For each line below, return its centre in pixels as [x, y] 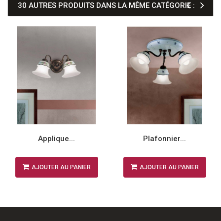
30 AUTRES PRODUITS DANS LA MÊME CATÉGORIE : [106, 5]
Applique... [56, 139]
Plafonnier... [165, 139]
